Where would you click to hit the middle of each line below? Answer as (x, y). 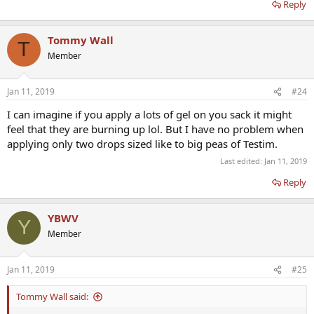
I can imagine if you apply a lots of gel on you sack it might (149, 115)
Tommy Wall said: (52, 297)
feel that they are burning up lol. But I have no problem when (155, 129)
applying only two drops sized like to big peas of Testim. (142, 144)
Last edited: (242, 161)
